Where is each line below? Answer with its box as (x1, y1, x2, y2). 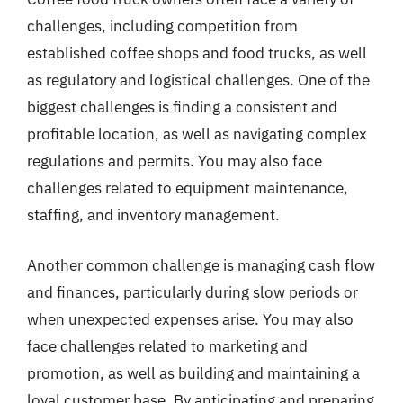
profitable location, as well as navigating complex (27, 124, 367, 144)
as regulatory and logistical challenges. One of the (27, 70, 370, 90)
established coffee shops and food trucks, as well (27, 43, 367, 63)
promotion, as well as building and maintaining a (27, 363, 360, 383)
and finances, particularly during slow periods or (27, 282, 358, 302)
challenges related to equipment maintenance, (27, 178, 348, 198)
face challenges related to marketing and (27, 336, 308, 356)
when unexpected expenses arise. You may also (27, 309, 354, 329)
